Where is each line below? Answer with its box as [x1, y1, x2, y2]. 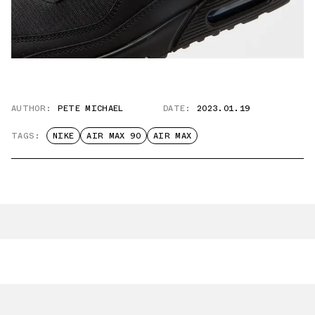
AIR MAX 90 [86, 129, 141, 143]
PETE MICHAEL [57, 102, 124, 115]
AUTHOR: [11, 102, 52, 115]
